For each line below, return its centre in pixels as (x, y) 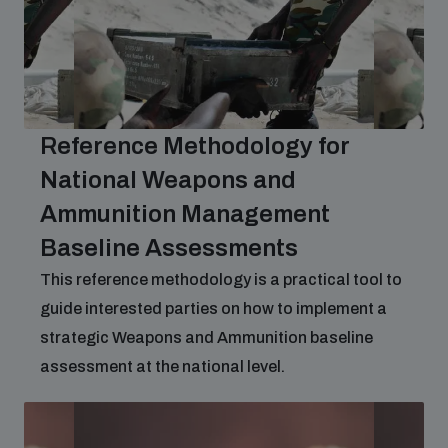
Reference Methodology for (195, 146)
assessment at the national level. (162, 366)
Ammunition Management (185, 214)
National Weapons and (168, 180)
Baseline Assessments (169, 248)
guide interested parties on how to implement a (213, 308)
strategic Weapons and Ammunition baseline (206, 337)
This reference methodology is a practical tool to (221, 279)
